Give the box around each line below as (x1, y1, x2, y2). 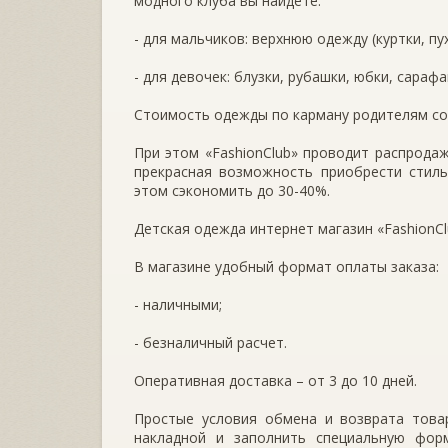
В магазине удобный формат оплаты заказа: (134, 256, 439, 276)
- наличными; (134, 294, 222, 314)
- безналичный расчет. (134, 332, 287, 352)
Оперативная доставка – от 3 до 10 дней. (134, 370, 417, 390)
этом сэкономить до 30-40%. (134, 180, 330, 200)
